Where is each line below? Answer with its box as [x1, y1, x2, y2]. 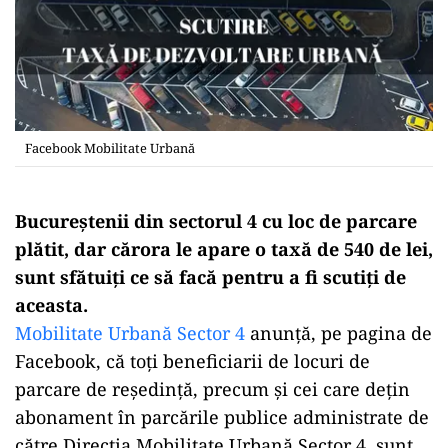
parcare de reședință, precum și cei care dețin [15, 376, 410, 401]
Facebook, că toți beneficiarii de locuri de [15, 348, 370, 373]
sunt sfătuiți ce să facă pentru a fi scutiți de [15, 264, 406, 289]
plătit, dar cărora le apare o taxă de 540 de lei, [15, 236, 433, 261]
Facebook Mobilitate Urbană [25, 138, 195, 157]
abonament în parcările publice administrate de [15, 404, 429, 429]
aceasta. [15, 292, 88, 317]
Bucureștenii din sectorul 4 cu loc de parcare [15, 208, 417, 233]
